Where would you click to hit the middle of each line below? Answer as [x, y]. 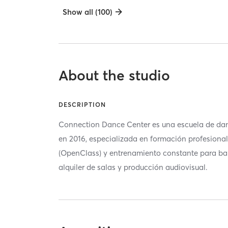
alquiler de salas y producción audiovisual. [133, 167]
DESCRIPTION [82, 105]
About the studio [115, 76]
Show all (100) [88, 12]
